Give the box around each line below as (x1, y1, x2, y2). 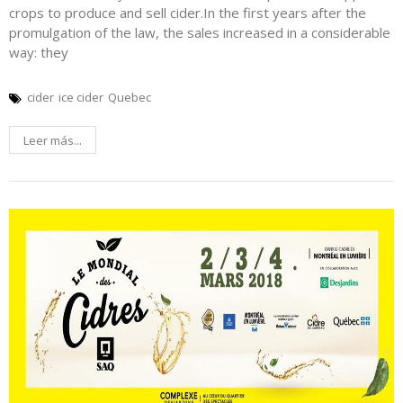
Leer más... (23, 131, 82, 148)
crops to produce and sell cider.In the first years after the (9, 3, 366, 22)
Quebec (108, 88, 151, 105)
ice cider (58, 88, 103, 105)
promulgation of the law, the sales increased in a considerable (9, 22, 390, 41)
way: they (9, 42, 68, 61)
